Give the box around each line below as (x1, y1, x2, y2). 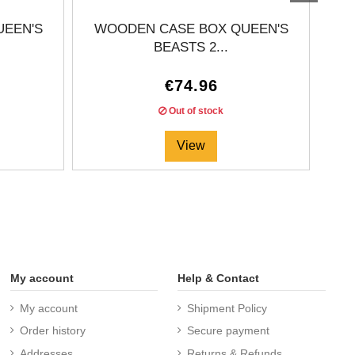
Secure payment (187, 324, 270, 338)
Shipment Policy (187, 302, 268, 315)
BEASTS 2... (154, 40, 228, 55)
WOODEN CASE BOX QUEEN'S (94, 21, 288, 37)
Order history (19, 324, 86, 338)
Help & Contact (177, 271, 260, 284)
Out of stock (166, 105, 223, 117)
